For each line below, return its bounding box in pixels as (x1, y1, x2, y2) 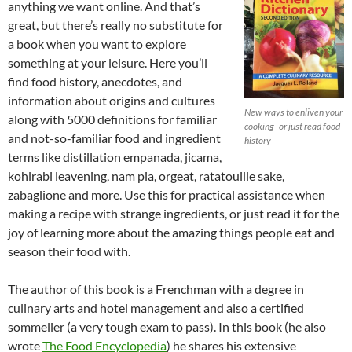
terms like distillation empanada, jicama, (8, 149, 222, 165)
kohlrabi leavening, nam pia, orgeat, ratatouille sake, (8, 168, 284, 184)
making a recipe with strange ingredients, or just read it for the (8, 206, 339, 222)
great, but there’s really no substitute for (8, 17, 223, 33)
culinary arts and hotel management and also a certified (8, 300, 304, 316)
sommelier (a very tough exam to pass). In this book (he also (8, 319, 326, 335)
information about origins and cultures (8, 93, 215, 108)
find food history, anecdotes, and (8, 74, 182, 90)
